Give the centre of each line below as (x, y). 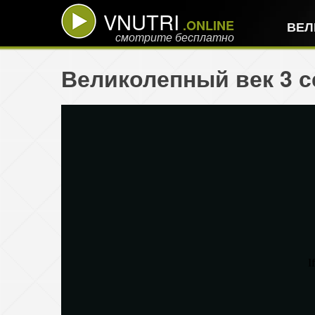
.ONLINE (207, 25)
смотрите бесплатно (175, 37)
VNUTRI (141, 21)
